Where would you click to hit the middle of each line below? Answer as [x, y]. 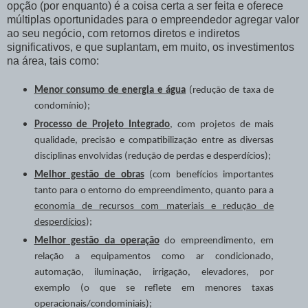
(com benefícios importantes [209, 175]
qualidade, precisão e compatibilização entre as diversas [154, 140]
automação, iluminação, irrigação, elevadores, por [154, 272]
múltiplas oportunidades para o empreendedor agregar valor [153, 19]
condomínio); [62, 106]
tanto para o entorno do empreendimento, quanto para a [154, 190]
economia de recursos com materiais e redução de [154, 206]
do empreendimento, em [217, 241]
